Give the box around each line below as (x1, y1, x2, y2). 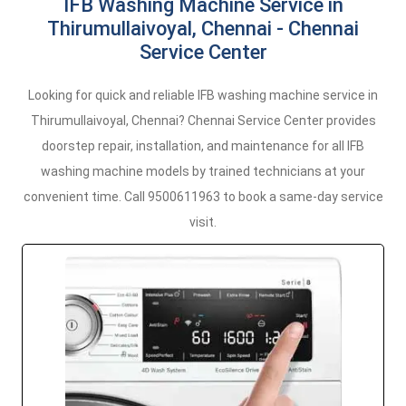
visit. (189, 215, 217, 229)
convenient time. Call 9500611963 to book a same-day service (23, 189, 383, 204)
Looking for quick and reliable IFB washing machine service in (28, 88, 378, 102)
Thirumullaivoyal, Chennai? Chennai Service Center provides (30, 113, 376, 128)
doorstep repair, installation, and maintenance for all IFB (42, 139, 364, 153)
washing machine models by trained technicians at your (41, 164, 365, 179)
